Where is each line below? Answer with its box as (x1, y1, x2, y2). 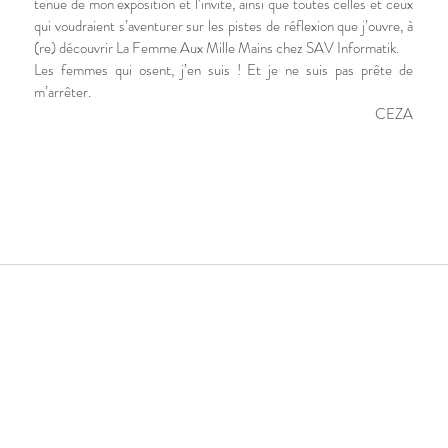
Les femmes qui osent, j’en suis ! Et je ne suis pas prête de (34, 59, 413, 81)
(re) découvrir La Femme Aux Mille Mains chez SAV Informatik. (34, 37, 399, 59)
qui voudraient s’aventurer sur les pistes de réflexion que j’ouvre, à (34, 15, 413, 37)
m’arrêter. (34, 81, 91, 103)
